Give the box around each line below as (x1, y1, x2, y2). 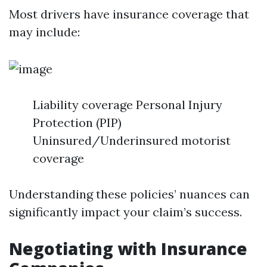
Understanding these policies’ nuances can (9, 187, 250, 201)
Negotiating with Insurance (9, 237, 247, 260)
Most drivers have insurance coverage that (9, 7, 249, 21)
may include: (9, 24, 80, 39)
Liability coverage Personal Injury (33, 97, 222, 112)
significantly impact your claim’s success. (9, 204, 242, 219)
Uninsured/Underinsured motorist (33, 133, 231, 148)
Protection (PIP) (33, 115, 122, 130)
